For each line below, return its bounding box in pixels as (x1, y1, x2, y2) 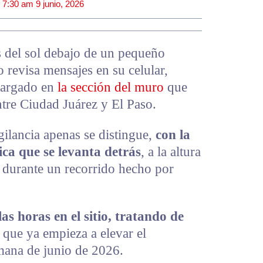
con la (156, 127, 190, 142)
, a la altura (141, 144, 201, 159)
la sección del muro (58, 79, 164, 95)
